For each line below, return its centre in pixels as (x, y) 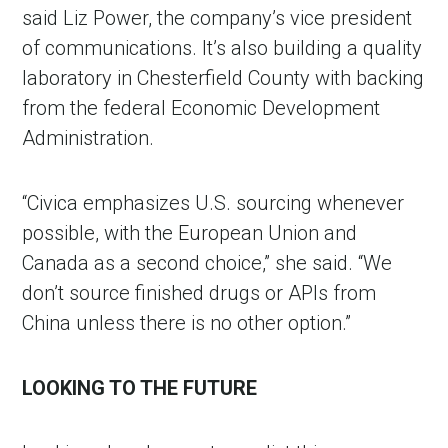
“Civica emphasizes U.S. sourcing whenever (213, 203)
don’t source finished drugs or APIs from (199, 293)
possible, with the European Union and (190, 233)
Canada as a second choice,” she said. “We (207, 263)
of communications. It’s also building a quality (222, 48)
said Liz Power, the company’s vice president (217, 18)
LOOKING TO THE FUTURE (140, 388)
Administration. (88, 138)
